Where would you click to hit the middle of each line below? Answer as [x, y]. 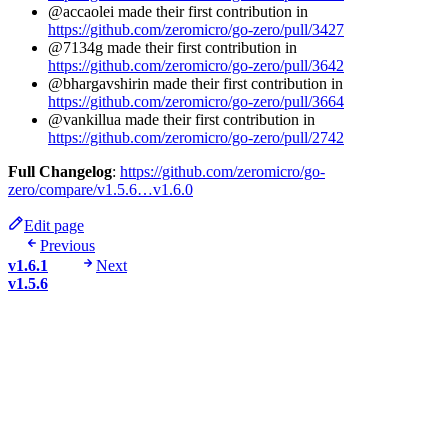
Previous [67, 246]
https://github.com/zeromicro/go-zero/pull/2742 [196, 138]
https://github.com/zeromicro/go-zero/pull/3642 [196, 66]
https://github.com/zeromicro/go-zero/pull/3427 [196, 30]
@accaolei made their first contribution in [178, 12]
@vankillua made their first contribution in [181, 120]
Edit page [54, 226]
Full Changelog [60, 172]
